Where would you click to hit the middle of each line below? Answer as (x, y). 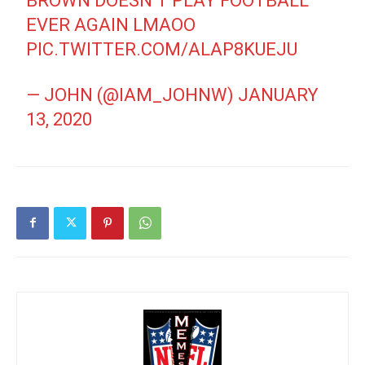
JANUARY (279, 95)
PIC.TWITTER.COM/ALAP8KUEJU (162, 49)
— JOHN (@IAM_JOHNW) (132, 95)
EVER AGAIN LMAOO (111, 24)
